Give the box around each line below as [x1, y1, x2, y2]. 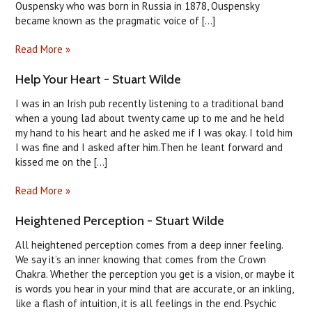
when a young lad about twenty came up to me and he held [15, 111, 285, 125]
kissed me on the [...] [15, 155, 108, 169]
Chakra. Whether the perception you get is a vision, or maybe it [15, 267, 295, 281]
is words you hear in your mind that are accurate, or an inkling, [15, 282, 294, 295]
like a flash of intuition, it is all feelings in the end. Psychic [15, 297, 277, 310]
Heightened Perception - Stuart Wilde [15, 213, 225, 228]
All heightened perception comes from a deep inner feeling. [15, 238, 283, 251]
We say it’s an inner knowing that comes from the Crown [15, 253, 267, 266]
